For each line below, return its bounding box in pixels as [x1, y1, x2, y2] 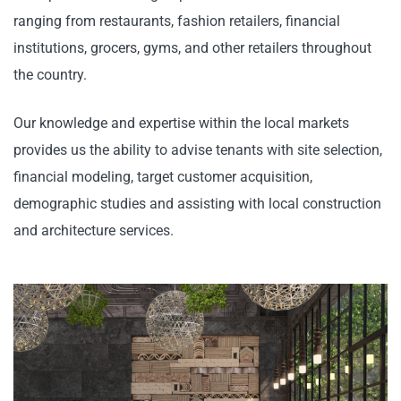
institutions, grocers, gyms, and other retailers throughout [13, 38, 371, 56]
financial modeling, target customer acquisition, [13, 167, 312, 185]
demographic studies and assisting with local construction [13, 194, 381, 212]
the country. [13, 65, 90, 83]
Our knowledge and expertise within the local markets [13, 114, 349, 132]
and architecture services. [13, 221, 174, 239]
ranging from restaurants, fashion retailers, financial [13, 12, 340, 30]
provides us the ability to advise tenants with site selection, [13, 141, 382, 158]
